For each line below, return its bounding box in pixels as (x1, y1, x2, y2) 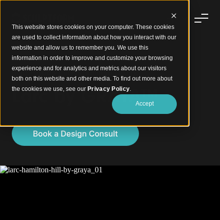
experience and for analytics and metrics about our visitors (12, 65, 166, 72)
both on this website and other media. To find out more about (12, 75, 172, 82)
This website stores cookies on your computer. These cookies (12, 24, 174, 30)
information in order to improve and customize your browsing (12, 55, 173, 61)
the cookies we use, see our (12, 85, 87, 92)
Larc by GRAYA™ (12, 84, 158, 107)
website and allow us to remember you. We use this (12, 44, 148, 51)
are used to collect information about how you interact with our (12, 34, 176, 41)
